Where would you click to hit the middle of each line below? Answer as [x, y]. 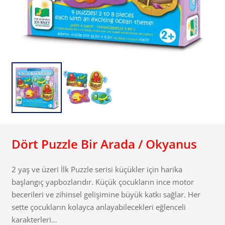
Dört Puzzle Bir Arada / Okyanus [104, 144]
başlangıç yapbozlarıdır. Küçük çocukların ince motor [102, 182]
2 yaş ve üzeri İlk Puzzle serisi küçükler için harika [97, 170]
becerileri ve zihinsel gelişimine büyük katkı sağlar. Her [106, 195]
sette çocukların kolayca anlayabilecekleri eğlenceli [98, 207]
